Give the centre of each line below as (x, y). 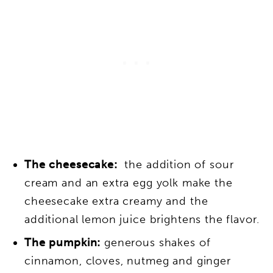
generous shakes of (156, 242)
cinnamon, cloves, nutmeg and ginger (128, 261)
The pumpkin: (63, 242)
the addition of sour (175, 164)
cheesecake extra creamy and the (116, 201)
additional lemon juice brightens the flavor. (142, 219)
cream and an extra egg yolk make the (129, 183)
